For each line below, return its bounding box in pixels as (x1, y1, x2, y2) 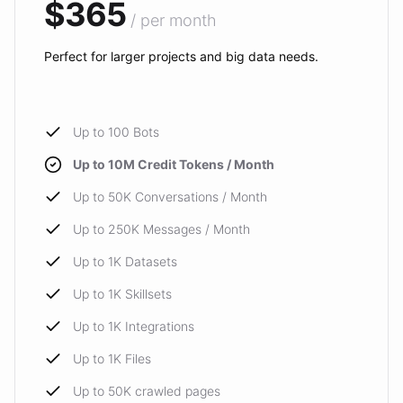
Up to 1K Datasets (73, 254, 177, 269)
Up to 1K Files (73, 351, 151, 366)
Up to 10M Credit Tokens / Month (73, 157, 274, 172)
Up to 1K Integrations (73, 318, 194, 334)
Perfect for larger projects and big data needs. (44, 49, 318, 64)
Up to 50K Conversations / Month (73, 189, 267, 204)
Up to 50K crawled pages (73, 383, 220, 399)
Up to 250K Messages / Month (73, 221, 250, 237)
